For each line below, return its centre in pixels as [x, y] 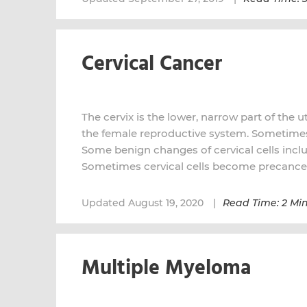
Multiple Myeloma [166, 269]
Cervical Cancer [152, 64]
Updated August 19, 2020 [144, 203]
